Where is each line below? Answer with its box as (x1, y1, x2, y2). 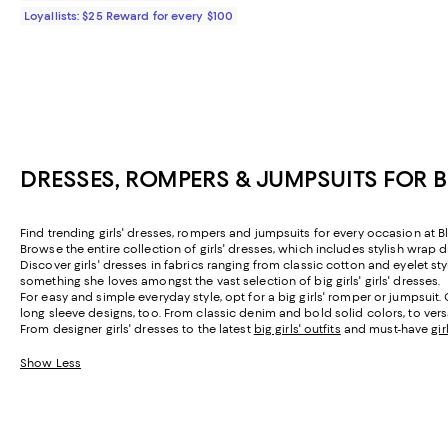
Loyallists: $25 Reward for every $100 (24, 9, 234, 24)
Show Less (20, 356, 81, 371)
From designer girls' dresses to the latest (20, 322, 254, 337)
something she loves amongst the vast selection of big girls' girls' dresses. (20, 274, 441, 289)
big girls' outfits (253, 322, 341, 337)
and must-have (340, 322, 432, 337)
